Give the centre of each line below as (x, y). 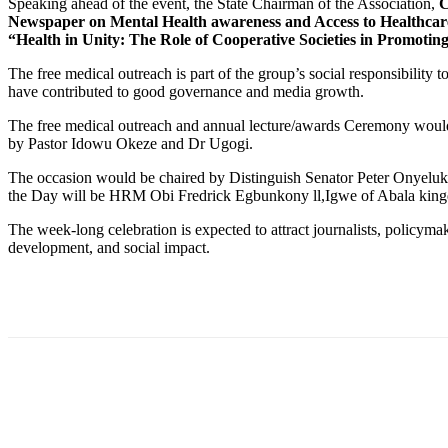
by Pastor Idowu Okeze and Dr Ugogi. (130, 143)
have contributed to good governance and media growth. (186, 91)
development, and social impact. (109, 247)
